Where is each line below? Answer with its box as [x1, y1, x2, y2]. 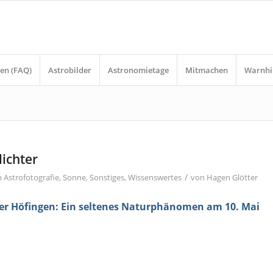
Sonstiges [90, 172, 125, 183]
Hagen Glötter [207, 172, 258, 183]
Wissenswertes [128, 172, 182, 183]
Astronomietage [108, 65, 169, 76]
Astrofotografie [4, 172, 60, 183]
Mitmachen [185, 65, 229, 76]
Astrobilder [48, 65, 92, 76]
